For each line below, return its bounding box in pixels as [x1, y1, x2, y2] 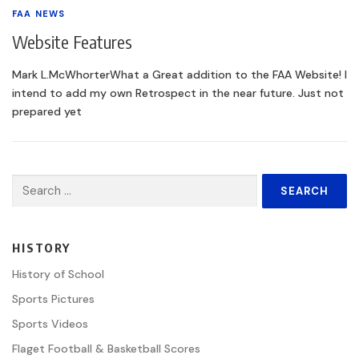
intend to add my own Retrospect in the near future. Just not [12, 86, 344, 101]
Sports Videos [12, 317, 88, 332]
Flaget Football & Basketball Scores [12, 341, 200, 357]
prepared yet [12, 104, 82, 119]
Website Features [12, 30, 132, 54]
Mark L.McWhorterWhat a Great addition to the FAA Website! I [12, 67, 347, 83]
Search [11, 175, 47, 191]
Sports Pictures [12, 292, 95, 307]
